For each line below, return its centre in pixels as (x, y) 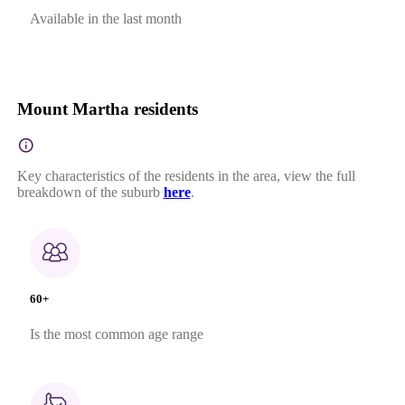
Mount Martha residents (107, 108)
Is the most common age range (116, 334)
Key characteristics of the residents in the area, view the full (186, 175)
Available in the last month (105, 18)
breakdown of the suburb (88, 192)
